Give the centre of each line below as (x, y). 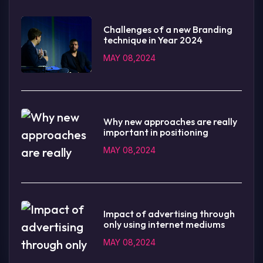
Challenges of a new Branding (168, 30)
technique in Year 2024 (153, 40)
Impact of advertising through (169, 214)
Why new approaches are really (170, 122)
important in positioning (156, 132)
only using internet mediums (164, 225)
